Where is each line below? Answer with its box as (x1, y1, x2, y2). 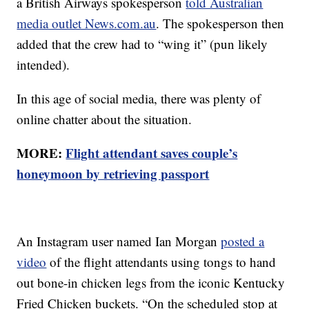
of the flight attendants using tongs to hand (46, 253, 277, 271)
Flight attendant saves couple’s (66, 143, 238, 163)
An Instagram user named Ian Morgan (17, 232, 221, 250)
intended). (17, 56, 70, 74)
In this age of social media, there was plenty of (17, 90, 261, 108)
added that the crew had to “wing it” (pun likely (17, 35, 268, 53)
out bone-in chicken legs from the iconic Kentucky (17, 274, 286, 292)
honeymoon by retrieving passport (17, 164, 210, 183)
